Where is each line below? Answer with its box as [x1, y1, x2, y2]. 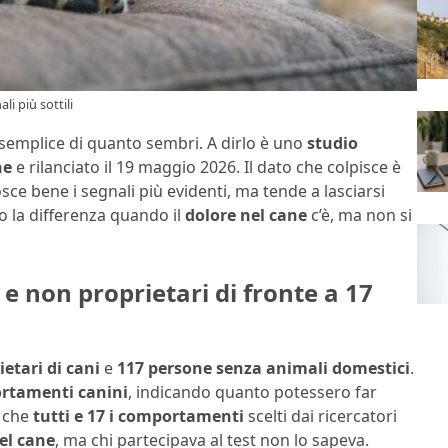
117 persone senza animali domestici [117, 357, 410, 380]
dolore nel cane [185, 203, 307, 226]
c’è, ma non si [307, 203, 412, 226]
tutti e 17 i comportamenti [33, 405, 244, 428]
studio [307, 131, 358, 154]
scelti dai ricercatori [244, 405, 397, 428]
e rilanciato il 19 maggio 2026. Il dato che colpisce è [12, 155, 401, 178]
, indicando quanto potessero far [128, 381, 377, 404]
